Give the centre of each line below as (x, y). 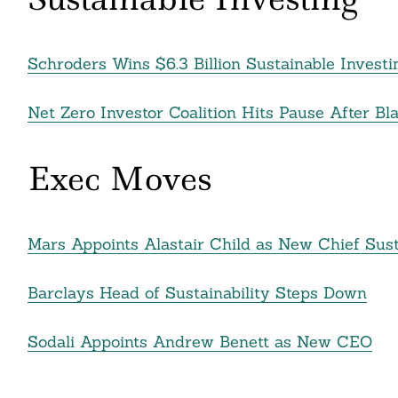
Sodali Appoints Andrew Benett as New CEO (199, 342)
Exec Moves (119, 178)
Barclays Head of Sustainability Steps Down (197, 293)
